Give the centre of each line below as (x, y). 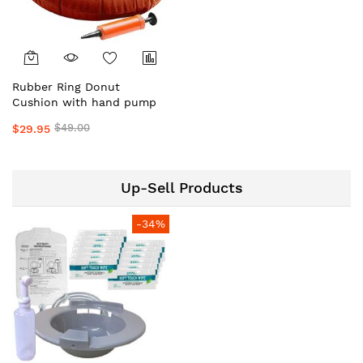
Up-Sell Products (181, 187)
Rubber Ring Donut (66, 86)
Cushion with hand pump (84, 102)
